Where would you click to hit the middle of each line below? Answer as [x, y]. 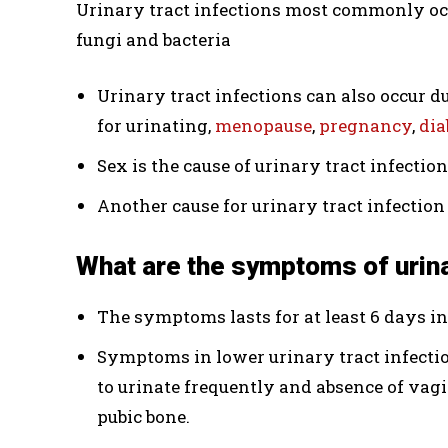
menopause [263, 125]
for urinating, [156, 125]
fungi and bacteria [153, 39]
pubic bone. [143, 416]
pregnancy [365, 125]
